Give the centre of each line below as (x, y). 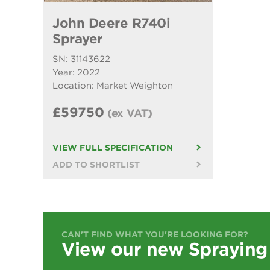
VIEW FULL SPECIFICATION (113, 147)
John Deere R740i (111, 23)
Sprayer (77, 38)
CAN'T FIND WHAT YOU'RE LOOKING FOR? (155, 234)
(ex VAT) (130, 113)
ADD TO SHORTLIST (96, 164)
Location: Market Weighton (113, 85)
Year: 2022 (76, 72)
